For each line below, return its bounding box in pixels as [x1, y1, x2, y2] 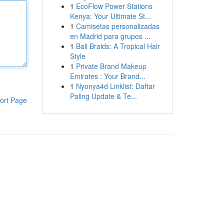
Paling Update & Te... [69, 91, 137, 101]
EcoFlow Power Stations [75, 1, 152, 11]
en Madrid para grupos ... [69, 31, 150, 41]
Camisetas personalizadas [75, 21, 159, 31]
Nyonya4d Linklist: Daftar [75, 81, 155, 91]
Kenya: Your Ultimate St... [69, 11, 151, 21]
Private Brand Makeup [75, 61, 146, 71]
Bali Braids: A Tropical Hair [75, 41, 160, 51]
